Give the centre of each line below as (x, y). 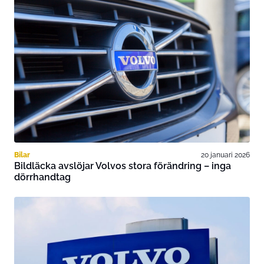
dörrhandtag (42, 177)
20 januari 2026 (225, 155)
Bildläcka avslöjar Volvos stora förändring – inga (123, 166)
